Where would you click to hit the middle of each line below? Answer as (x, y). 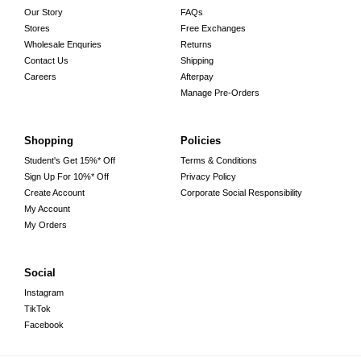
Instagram (44, 293)
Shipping (197, 61)
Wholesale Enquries (63, 45)
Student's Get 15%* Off (70, 161)
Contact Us (46, 61)
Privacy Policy (208, 177)
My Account (47, 209)
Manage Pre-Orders (220, 93)
